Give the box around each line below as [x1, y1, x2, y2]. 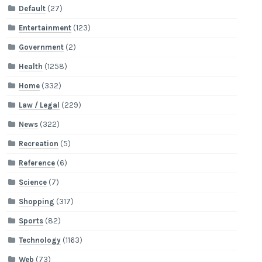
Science [19, 178, 47, 187]
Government [19, 43, 64, 52]
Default [19, 4, 46, 13]
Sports [19, 216, 44, 226]
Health [19, 62, 43, 71]
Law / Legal [19, 101, 60, 110]
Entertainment [19, 23, 72, 33]
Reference [19, 158, 56, 168]
